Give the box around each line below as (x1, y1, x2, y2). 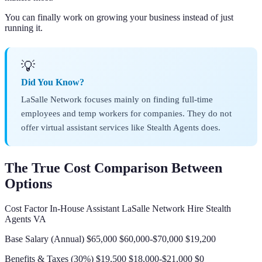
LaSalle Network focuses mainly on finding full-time (21, 94, 213, 105)
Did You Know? (21, 77, 84, 88)
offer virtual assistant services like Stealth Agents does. (21, 122, 220, 133)
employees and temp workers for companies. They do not (21, 108, 232, 119)
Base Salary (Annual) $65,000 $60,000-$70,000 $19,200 (5, 234, 216, 244)
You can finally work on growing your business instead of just (5, 12, 233, 23)
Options (5, 176, 52, 192)
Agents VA (5, 214, 46, 225)
